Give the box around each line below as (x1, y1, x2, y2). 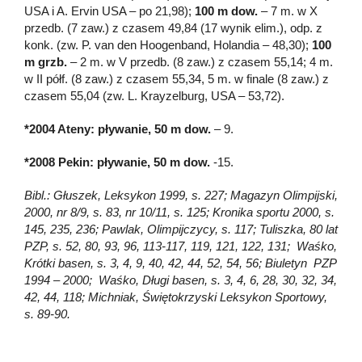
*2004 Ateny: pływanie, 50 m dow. (24, 121, 211, 136)
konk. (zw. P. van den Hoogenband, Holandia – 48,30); (24, 37, 312, 52)
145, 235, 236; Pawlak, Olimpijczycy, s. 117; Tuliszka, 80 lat (24, 221, 338, 236)
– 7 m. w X (258, 3, 318, 18)
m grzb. (24, 54, 67, 69)
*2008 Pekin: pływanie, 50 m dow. (24, 154, 210, 169)
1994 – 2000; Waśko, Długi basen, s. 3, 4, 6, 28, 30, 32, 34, (24, 272, 337, 287)
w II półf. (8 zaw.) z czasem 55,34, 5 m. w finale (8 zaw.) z (24, 71, 329, 86)
